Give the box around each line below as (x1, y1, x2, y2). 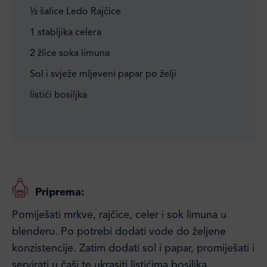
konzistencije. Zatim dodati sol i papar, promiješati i (12, 243, 254, 254)
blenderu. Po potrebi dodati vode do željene (12, 226, 226, 237)
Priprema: (35, 187, 84, 198)
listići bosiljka (30, 91, 87, 100)
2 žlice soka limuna (30, 49, 110, 58)
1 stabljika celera (30, 28, 101, 38)
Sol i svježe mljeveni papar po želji (30, 70, 176, 79)
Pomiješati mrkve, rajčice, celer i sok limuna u (12, 210, 226, 221)
